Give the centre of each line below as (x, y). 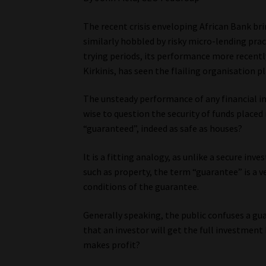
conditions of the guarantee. (141, 187)
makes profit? (112, 244)
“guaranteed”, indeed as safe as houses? (163, 129)
